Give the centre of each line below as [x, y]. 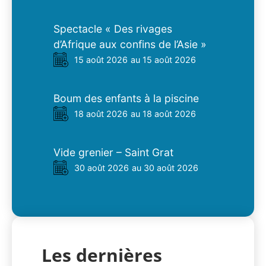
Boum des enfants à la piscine [126, 99]
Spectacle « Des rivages [113, 29]
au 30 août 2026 [165, 168]
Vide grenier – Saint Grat [113, 153]
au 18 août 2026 [163, 114]
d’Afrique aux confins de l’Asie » [130, 45]
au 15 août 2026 [163, 60]
